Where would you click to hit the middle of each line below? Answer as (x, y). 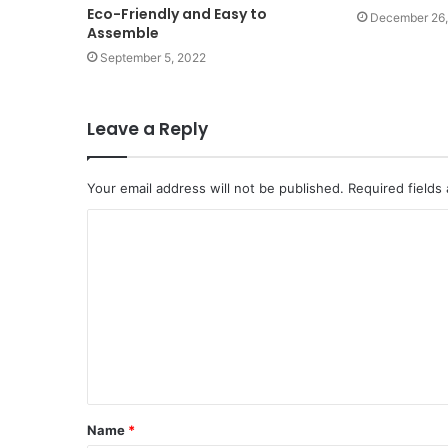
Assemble (123, 32)
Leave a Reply (147, 128)
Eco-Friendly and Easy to (177, 13)
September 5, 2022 (153, 57)
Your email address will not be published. (215, 187)
